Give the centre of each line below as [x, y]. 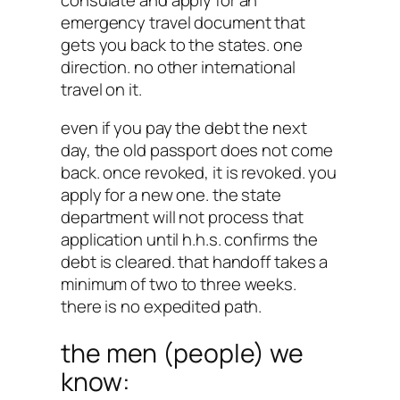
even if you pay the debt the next [184, 128]
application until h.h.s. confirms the [190, 240]
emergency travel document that [183, 22]
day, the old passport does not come [197, 150]
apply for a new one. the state [171, 195]
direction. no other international [178, 67]
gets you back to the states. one [182, 44]
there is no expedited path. [162, 307]
